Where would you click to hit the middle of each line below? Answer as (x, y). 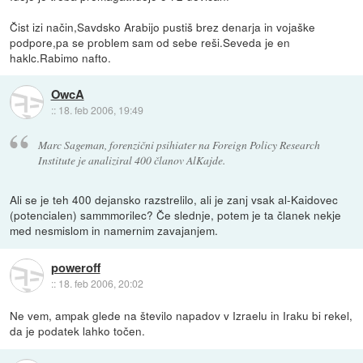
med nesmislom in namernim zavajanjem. (114, 231)
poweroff (75, 267)
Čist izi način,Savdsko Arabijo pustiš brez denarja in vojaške (163, 26)
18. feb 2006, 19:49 (100, 109)
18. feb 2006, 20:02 (100, 283)
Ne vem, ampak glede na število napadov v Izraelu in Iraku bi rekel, (181, 316)
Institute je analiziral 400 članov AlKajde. (131, 160)
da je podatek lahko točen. (78, 331)
